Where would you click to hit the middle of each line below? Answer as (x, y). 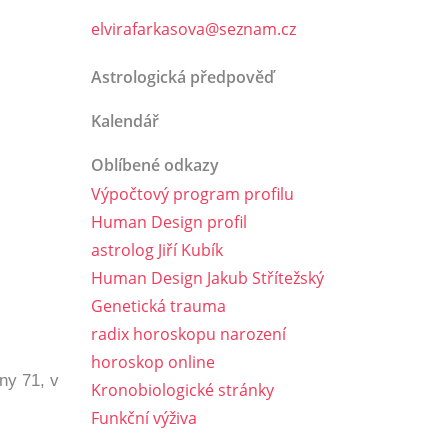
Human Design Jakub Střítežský (207, 278)
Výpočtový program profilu (192, 194)
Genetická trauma (158, 306)
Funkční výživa (144, 418)
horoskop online (153, 362)
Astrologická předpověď (182, 77)
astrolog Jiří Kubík (157, 250)
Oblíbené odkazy (155, 165)
